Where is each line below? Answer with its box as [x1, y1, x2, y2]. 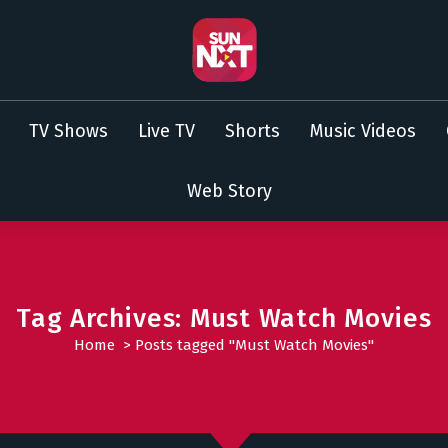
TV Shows [28, 120, 108, 142]
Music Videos [309, 120, 416, 142]
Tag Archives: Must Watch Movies [16, 302, 432, 334]
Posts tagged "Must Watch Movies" [135, 335, 374, 354]
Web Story [187, 180, 273, 202]
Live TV [137, 120, 195, 142]
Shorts [224, 120, 280, 142]
